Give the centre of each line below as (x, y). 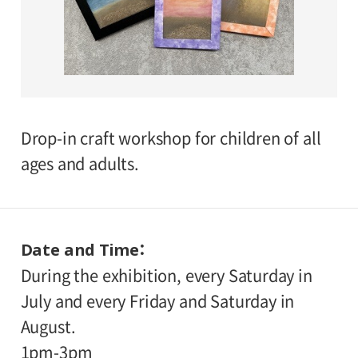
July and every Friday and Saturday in (157, 301)
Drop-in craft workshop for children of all (171, 138)
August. (48, 326)
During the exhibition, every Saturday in (166, 275)
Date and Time (80, 249)
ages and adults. (80, 163)
